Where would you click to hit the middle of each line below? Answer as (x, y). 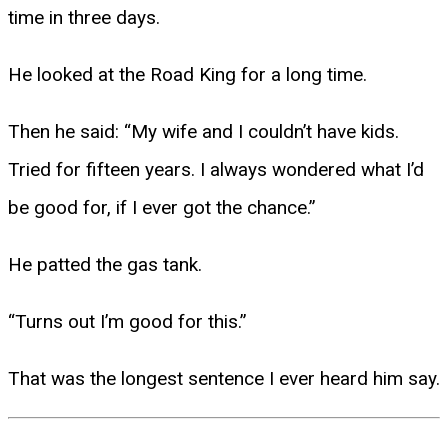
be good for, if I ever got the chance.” (162, 207)
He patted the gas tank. (105, 264)
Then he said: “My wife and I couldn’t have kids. (203, 131)
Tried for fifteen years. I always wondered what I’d (216, 169)
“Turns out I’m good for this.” (127, 321)
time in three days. (84, 17)
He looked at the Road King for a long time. (187, 74)
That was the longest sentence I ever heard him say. (224, 378)
